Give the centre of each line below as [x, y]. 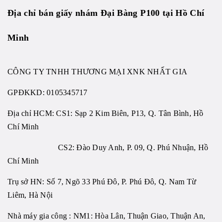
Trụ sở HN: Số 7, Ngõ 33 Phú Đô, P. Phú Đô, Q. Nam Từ [102, 182]
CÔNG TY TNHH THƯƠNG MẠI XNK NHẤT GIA [97, 72]
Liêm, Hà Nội [30, 195]
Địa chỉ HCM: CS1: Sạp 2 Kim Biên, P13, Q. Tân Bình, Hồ [106, 113]
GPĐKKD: [26, 93]
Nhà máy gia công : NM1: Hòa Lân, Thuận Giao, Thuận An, [107, 216]
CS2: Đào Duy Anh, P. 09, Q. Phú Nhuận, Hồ [108, 148]
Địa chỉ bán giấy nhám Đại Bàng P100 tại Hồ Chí [106, 13]
